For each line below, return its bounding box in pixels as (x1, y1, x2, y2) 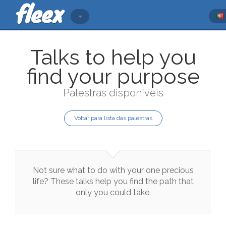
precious (161, 165, 194, 175)
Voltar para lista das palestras (74, 115, 152, 122)
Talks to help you (30, 45, 196, 70)
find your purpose (26, 64, 200, 89)
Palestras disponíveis (63, 87, 163, 99)
